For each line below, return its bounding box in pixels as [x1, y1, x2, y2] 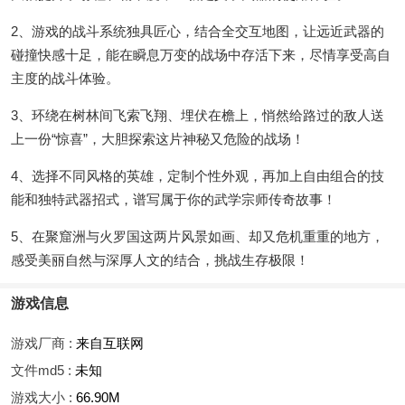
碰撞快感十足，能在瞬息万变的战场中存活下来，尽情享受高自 [11, 47, 391, 63]
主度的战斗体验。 [11, 71, 119, 87]
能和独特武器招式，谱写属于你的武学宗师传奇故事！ [11, 192, 336, 208]
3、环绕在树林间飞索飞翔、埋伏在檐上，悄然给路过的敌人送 [11, 108, 384, 124]
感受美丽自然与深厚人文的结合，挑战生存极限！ [11, 252, 309, 268]
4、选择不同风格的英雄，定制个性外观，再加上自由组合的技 [11, 168, 384, 184]
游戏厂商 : [11, 335, 76, 352]
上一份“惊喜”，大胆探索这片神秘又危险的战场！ [11, 131, 305, 147]
